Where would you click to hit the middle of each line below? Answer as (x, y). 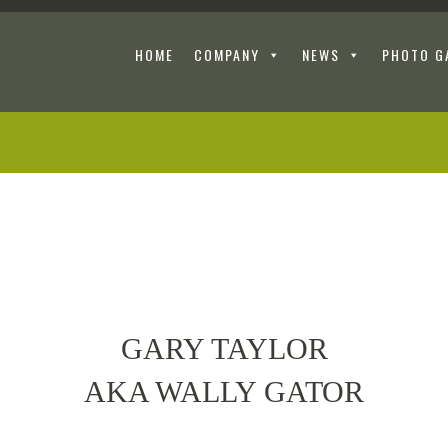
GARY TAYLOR (224, 349)
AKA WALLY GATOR (224, 392)
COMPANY (227, 55)
